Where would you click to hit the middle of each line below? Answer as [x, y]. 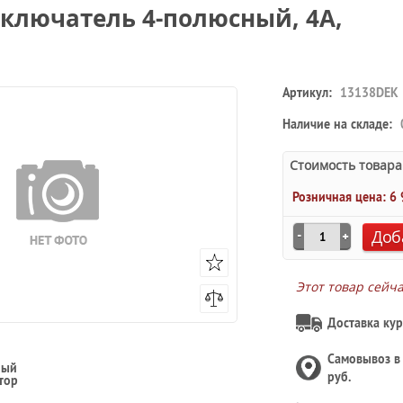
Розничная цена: [341, 197]
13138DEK [367, 93]
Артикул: [307, 93]
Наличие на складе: [337, 124]
